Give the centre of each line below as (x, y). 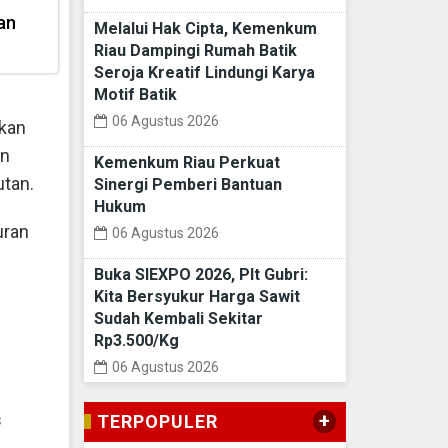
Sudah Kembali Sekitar (178, 319)
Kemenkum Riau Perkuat (186, 163)
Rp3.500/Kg (136, 341)
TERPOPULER (157, 422)
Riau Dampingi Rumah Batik (195, 51)
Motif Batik (135, 95)
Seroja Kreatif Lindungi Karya (204, 73)
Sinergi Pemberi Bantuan (187, 185)
